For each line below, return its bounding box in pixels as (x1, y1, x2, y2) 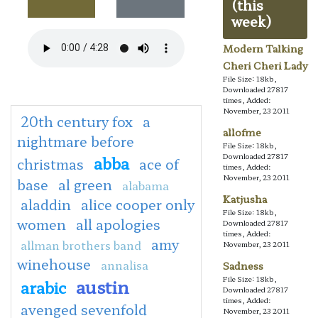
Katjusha (222, 192, 267, 207)
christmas (17, 153, 84, 174)
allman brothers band (21, 236, 141, 253)
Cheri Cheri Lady (222, 58, 307, 73)
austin (76, 273, 129, 299)
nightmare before (17, 131, 134, 151)
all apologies (76, 214, 160, 234)
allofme (222, 125, 261, 140)
